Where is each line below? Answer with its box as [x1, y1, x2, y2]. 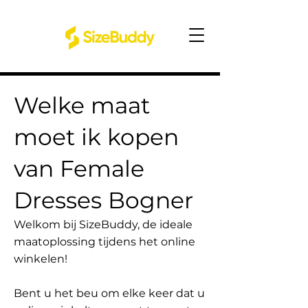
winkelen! [14, 252, 67, 265]
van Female [14, 155, 144, 182]
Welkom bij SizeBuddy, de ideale [14, 218, 192, 231]
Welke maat [14, 91, 150, 119]
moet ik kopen [14, 123, 179, 151]
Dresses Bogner [14, 186, 193, 214]
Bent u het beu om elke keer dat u [14, 287, 205, 300]
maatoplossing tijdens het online [14, 235, 195, 248]
